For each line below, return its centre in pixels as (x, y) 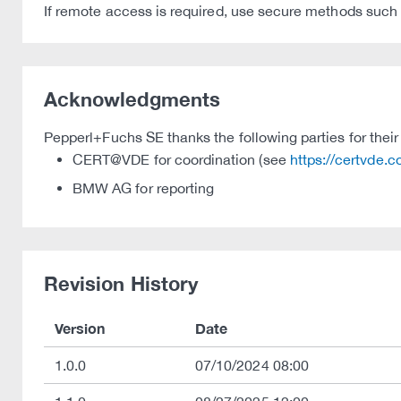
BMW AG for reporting (144, 188)
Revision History (121, 284)
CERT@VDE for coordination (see (181, 159)
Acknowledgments (132, 99)
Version (80, 328)
